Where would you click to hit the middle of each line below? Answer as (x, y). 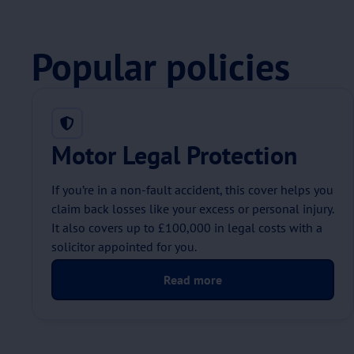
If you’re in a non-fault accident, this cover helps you (192, 190)
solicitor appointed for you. (124, 247)
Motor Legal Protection (174, 155)
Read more (193, 280)
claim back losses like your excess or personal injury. (192, 209)
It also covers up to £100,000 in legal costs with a (187, 228)
